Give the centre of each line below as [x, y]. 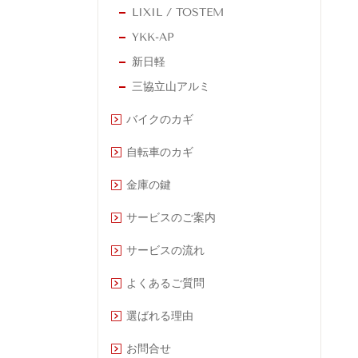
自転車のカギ [160, 153]
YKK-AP [153, 38]
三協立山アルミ [171, 87]
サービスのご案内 [171, 218]
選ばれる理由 [160, 316]
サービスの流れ [165, 251]
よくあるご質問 [165, 284]
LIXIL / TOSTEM [178, 13]
